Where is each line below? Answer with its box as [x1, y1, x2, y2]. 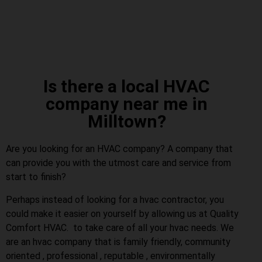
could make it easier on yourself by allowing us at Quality [6, 208, 239, 219]
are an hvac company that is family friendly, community [6, 236, 230, 247]
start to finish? [6, 171, 66, 183]
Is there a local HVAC [43, 76, 210, 97]
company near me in [46, 94, 208, 115]
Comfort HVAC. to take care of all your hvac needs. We [6, 222, 234, 233]
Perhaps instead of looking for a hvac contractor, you [6, 194, 224, 205]
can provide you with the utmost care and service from [6, 157, 231, 169]
